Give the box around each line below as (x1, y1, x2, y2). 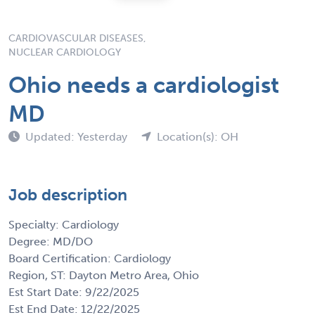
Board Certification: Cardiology (8, 251, 171, 265)
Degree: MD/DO (8, 234, 93, 248)
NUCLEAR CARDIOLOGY (8, 46, 121, 58)
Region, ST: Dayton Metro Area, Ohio (8, 268, 199, 282)
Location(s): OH (157, 129, 238, 143)
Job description (8, 184, 127, 205)
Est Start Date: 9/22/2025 (8, 285, 139, 299)
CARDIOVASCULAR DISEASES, (8, 32, 146, 44)
